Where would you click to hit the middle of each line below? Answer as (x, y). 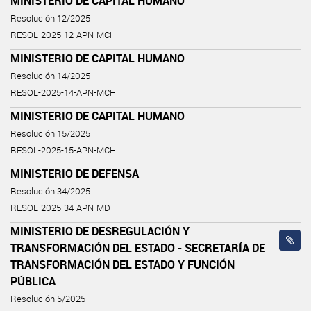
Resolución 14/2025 (50, 76)
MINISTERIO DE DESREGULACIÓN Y (100, 231)
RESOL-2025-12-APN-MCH (63, 35)
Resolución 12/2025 (50, 18)
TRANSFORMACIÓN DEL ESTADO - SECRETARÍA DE (138, 247)
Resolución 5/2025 (48, 299)
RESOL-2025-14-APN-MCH (63, 92)
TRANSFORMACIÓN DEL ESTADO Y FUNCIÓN (123, 264)
